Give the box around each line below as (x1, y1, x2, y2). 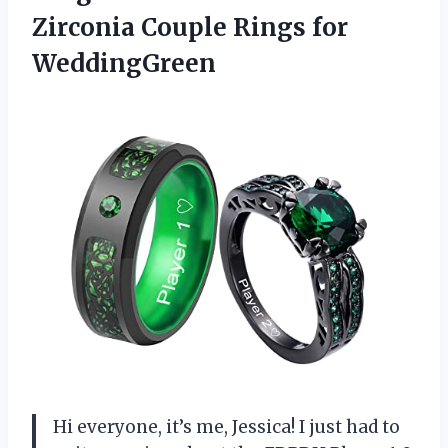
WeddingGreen (32, 47, 216, 79)
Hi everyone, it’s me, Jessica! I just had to (53, 416, 400, 439)
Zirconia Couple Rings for (32, 11, 348, 43)
